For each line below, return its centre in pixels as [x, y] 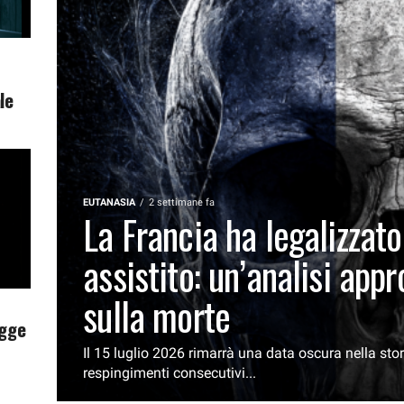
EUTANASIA [110, 202]
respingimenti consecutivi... [170, 372]
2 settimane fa [182, 202]
